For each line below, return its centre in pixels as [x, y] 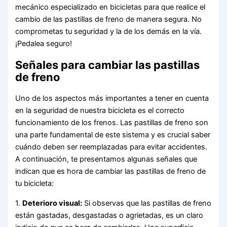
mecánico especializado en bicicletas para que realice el [110, 7]
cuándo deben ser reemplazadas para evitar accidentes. [111, 147]
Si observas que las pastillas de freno [147, 203]
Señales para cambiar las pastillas [108, 65]
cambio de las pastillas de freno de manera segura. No [109, 20]
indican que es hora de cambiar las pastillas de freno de [111, 172]
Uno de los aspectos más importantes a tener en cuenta [112, 99]
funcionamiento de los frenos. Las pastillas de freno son [112, 123]
